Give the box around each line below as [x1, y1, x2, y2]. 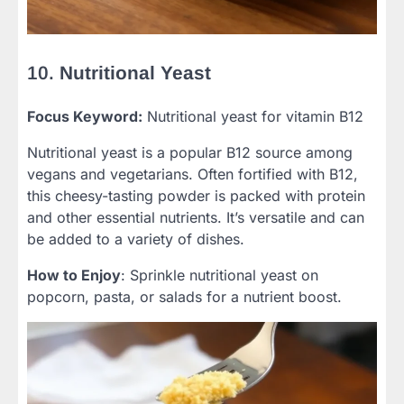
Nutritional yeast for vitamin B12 [142, 106, 363, 125]
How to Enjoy [27, 265, 121, 284]
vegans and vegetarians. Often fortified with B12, [27, 164, 358, 183]
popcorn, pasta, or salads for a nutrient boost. [27, 287, 342, 306]
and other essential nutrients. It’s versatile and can [27, 207, 364, 226]
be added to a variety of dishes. [27, 229, 244, 248]
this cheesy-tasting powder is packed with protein [27, 186, 365, 205]
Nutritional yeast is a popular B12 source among [27, 142, 353, 161]
